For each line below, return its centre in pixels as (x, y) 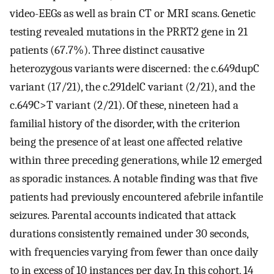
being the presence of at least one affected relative (126, 142)
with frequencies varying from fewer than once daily (134, 252)
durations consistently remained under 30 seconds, (129, 234)
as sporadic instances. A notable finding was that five (134, 179)
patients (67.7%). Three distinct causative (107, 50)
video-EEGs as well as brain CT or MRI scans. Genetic (133, 14)
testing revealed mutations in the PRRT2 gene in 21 (129, 32)
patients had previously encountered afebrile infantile (136, 197)
